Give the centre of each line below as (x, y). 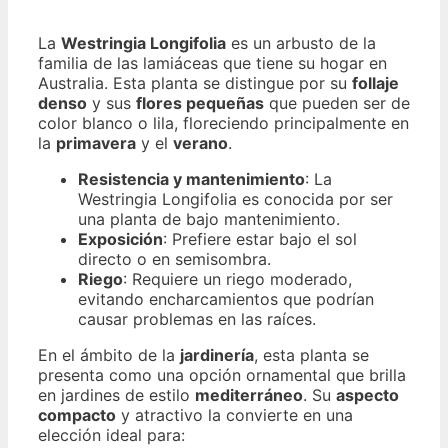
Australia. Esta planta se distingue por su (195, 82)
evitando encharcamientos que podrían (226, 298)
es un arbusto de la (301, 42)
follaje (375, 82)
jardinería (217, 354)
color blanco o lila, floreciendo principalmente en (223, 122)
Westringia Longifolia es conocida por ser (235, 198)
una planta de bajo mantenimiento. (209, 218)
